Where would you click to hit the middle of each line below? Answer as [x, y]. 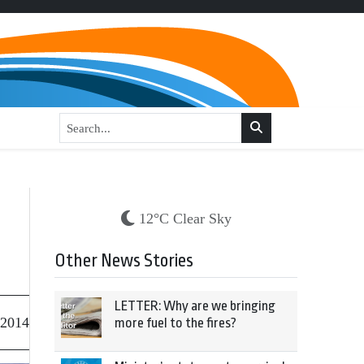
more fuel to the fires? [175, 323]
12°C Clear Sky [185, 219]
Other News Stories [124, 261]
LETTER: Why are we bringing [195, 306]
